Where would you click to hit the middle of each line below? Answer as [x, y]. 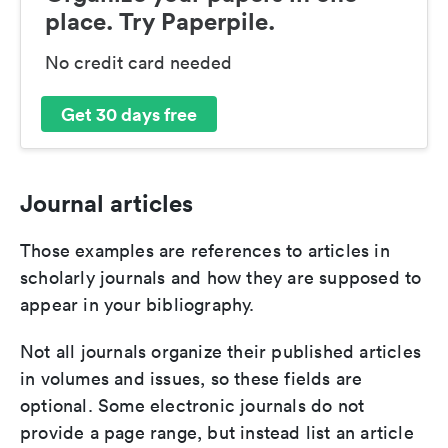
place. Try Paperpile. [160, 21]
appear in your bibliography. [137, 305]
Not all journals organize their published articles [221, 352]
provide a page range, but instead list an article [217, 433]
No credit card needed [138, 63]
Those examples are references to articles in [205, 251]
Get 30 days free [129, 113]
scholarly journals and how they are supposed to [221, 278]
